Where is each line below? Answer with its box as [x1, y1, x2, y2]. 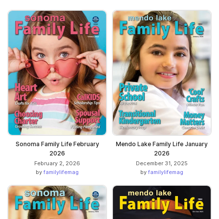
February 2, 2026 [34, 160, 80, 167]
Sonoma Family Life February [15, 140, 99, 148]
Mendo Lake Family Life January [116, 140, 208, 148]
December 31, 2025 [136, 160, 188, 167]
